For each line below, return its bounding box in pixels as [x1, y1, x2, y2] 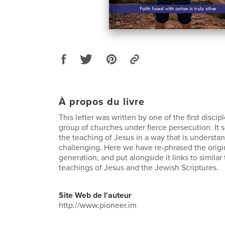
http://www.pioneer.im [59, 200, 137, 210]
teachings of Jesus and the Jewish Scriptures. [59, 162, 218, 173]
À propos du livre [59, 95, 145, 108]
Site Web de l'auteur [59, 190, 132, 200]
